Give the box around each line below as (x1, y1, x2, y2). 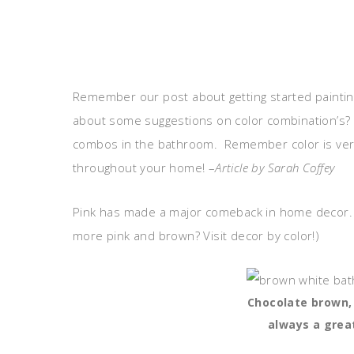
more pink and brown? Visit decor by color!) (73, 228, 320, 243)
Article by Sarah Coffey (215, 160, 335, 175)
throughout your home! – (73, 160, 216, 175)
